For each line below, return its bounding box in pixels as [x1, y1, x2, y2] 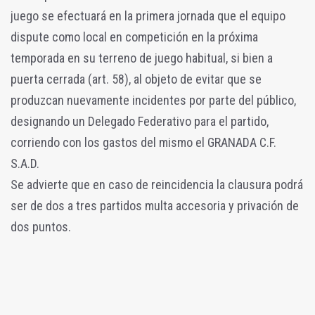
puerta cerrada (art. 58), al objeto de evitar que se [11, 71, 262, 86]
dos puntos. [11, 219, 71, 234]
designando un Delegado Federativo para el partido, [11, 113, 269, 129]
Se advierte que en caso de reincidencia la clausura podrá [11, 176, 303, 192]
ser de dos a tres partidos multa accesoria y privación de [11, 198, 299, 213]
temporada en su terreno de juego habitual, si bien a [11, 50, 273, 65]
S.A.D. [11, 155, 39, 171]
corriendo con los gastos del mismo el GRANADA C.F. [11, 134, 276, 150]
